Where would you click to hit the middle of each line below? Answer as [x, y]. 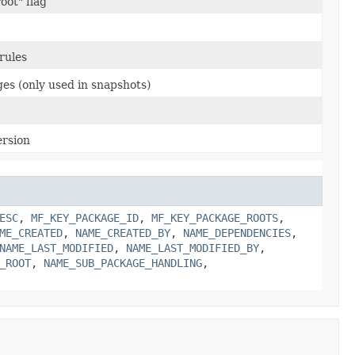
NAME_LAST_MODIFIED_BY [193, 248]
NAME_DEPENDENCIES [237, 233]
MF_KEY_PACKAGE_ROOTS [215, 218]
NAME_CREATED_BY [123, 233]
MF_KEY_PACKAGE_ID [85, 218]
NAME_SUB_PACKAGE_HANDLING [123, 263]
